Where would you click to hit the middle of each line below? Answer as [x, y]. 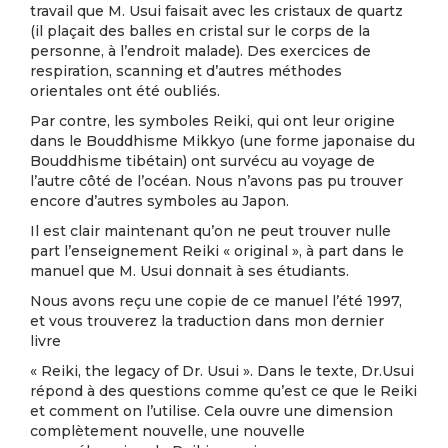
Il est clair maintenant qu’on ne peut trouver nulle [210, 231]
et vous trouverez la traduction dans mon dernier [207, 321]
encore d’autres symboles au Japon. [159, 201]
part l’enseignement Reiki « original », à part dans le [217, 251]
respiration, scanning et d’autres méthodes [186, 71]
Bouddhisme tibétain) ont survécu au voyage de [202, 161]
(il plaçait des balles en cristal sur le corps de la [200, 31]
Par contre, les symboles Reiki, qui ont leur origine [212, 121]
